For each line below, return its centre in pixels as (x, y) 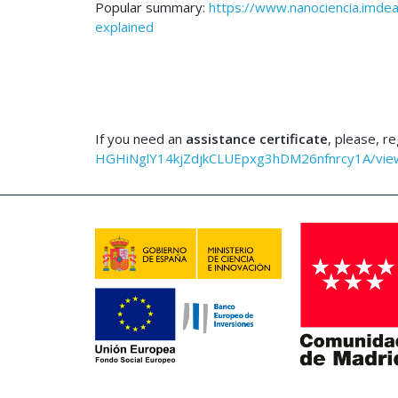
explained (124, 27)
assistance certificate (257, 139)
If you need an (140, 139)
